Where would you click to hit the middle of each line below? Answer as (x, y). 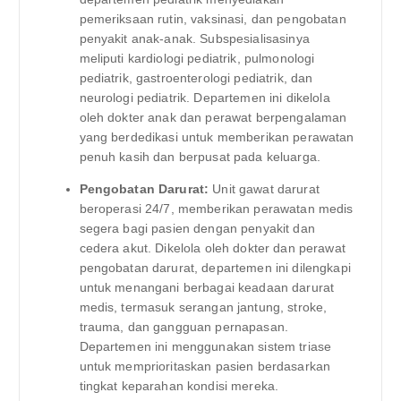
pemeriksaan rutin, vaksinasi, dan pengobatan (213, 19)
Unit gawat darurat (264, 189)
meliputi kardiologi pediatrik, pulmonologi (197, 59)
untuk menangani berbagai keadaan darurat (207, 288)
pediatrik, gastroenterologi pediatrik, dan (196, 78)
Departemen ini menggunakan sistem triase (205, 347)
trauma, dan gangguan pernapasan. (184, 327)
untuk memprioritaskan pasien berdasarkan (205, 367)
